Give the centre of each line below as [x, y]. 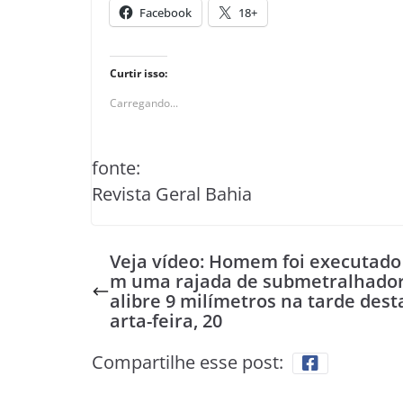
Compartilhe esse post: [188, 362]
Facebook [166, 13]
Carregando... [144, 103]
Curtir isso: [139, 73]
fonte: [116, 168]
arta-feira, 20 [166, 321]
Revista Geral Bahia [172, 194]
